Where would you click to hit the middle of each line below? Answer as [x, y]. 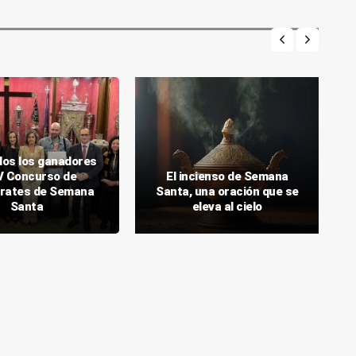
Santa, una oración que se [227, 192]
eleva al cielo [227, 207]
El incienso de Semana [227, 177]
